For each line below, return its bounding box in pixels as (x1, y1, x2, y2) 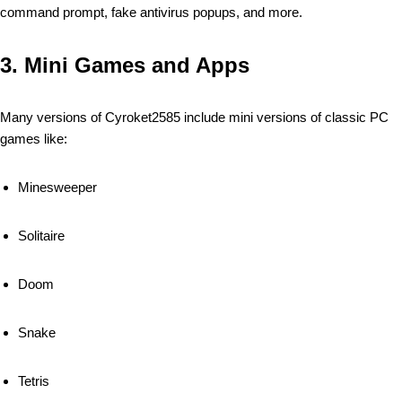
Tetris (18, 372, 49, 389)
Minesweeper (18, 179, 97, 195)
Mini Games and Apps (24, 52, 249, 77)
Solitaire (18, 227, 65, 243)
